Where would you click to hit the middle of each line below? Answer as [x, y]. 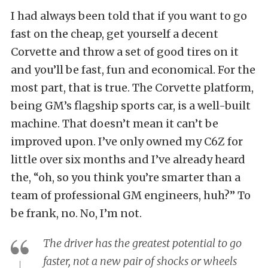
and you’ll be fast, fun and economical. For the [133, 70]
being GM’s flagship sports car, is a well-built [131, 106]
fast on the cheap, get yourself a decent [115, 34]
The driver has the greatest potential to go [142, 243]
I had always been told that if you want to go [129, 16]
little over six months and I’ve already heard [128, 160]
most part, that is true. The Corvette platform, [132, 88]
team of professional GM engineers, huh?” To [131, 196]
